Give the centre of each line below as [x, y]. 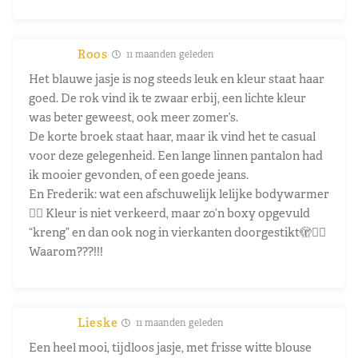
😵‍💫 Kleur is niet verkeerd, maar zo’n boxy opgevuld [169, 213]
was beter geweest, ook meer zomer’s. [133, 117]
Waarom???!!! [66, 251]
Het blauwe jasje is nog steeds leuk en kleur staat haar [177, 78]
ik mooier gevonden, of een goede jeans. [139, 174]
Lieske [98, 322]
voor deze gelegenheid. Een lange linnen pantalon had [176, 155]
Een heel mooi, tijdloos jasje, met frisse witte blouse [170, 347]
